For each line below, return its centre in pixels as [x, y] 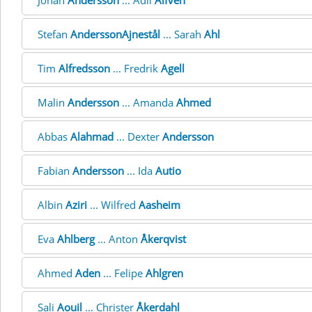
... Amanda [148, 102]
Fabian [55, 171]
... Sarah [182, 34]
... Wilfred [113, 205]
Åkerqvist [163, 239]
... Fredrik [135, 68]
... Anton [118, 239]
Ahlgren [164, 273]
